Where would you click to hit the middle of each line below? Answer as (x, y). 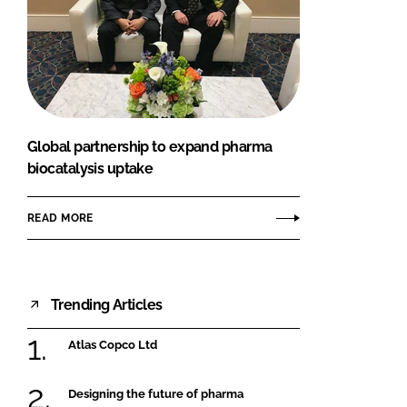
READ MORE (60, 218)
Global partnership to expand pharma (150, 147)
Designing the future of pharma (156, 393)
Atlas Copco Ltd (113, 345)
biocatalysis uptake (90, 169)
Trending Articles (107, 304)
